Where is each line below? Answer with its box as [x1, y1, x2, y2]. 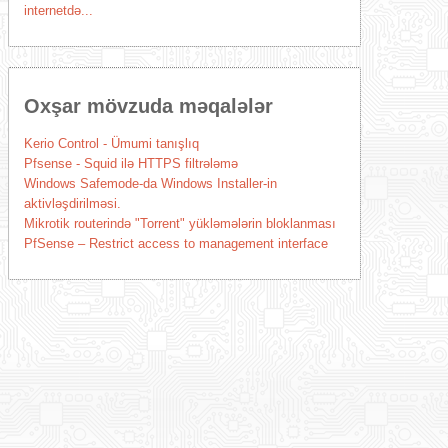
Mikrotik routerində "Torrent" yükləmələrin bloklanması [23, 216, 336, 231]
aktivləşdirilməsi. [23, 196, 121, 211]
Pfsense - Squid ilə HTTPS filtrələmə [23, 156, 238, 171]
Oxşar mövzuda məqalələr [23, 95, 273, 117]
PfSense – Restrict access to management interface [23, 236, 328, 251]
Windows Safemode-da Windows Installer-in [23, 176, 277, 191]
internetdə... [23, 3, 93, 18]
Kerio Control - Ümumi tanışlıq [23, 136, 199, 151]
